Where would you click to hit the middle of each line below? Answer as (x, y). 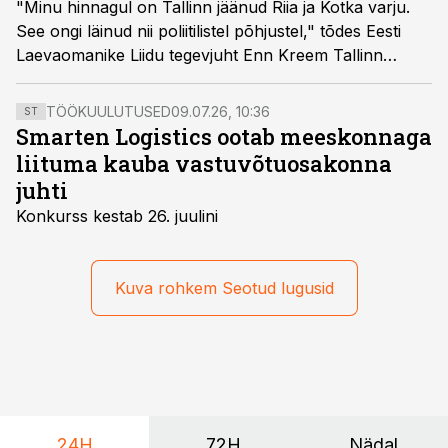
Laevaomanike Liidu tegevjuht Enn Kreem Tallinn (199, 55)
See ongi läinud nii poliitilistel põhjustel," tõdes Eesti (208, 31)
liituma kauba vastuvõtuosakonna (204, 163)
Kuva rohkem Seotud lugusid (224, 288)
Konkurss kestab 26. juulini (117, 216)
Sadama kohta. (72, 79)
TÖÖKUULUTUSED (108, 111)
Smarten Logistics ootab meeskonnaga (224, 136)
